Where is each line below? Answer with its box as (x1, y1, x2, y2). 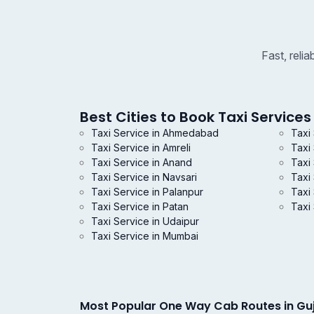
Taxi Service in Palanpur (91, 186, 203, 198)
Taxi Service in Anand (91, 156, 192, 169)
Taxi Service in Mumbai (91, 230, 198, 243)
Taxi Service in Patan (91, 200, 189, 213)
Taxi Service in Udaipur (91, 215, 199, 228)
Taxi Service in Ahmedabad (91, 127, 219, 139)
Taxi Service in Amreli (91, 142, 191, 154)
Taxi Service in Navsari (91, 171, 197, 184)
